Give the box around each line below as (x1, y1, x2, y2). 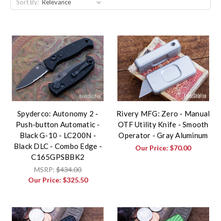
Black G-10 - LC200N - (19, 131, 96, 140)
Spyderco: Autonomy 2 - (17, 109, 99, 118)
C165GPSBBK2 (31, 152, 85, 162)
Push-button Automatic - (15, 120, 100, 129)
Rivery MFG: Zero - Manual (116, 109, 210, 118)
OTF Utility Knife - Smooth (118, 120, 209, 129)
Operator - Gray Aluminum (118, 131, 208, 140)
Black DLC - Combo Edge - (13, 142, 102, 151)
